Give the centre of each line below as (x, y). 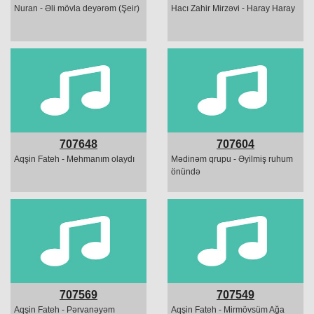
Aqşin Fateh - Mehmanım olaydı (74, 159)
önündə (186, 172)
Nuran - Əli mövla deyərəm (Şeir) (77, 9)
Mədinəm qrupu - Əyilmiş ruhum (232, 159)
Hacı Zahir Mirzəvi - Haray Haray (233, 9)
